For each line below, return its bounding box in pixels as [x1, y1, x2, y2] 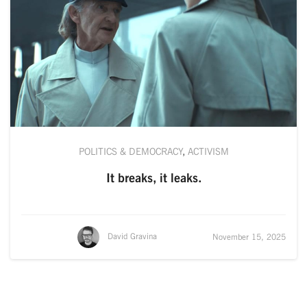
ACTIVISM [187, 145, 229, 157]
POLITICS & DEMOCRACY [78, 145, 183, 157]
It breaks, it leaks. [106, 170, 201, 185]
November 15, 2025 [212, 232, 286, 242]
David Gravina [107, 232, 157, 242]
